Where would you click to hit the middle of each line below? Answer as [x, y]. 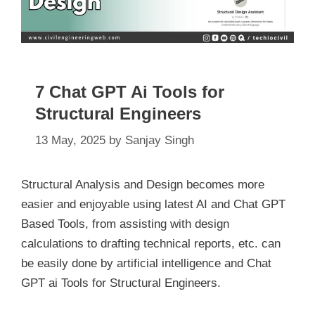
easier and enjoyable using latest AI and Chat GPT [153, 205]
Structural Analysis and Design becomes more [143, 185]
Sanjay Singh [160, 141]
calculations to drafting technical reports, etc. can [151, 244]
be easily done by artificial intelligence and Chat [146, 264]
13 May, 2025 [70, 141]
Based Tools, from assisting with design [125, 224]
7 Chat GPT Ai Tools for [130, 91]
